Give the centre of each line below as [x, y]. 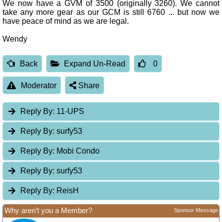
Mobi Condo [77, 151]
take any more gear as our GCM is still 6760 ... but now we [111, 12]
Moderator [38, 85]
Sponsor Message [196, 210]
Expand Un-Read [95, 63]
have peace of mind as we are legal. [66, 21]
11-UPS [70, 111]
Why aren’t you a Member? [48, 211]
